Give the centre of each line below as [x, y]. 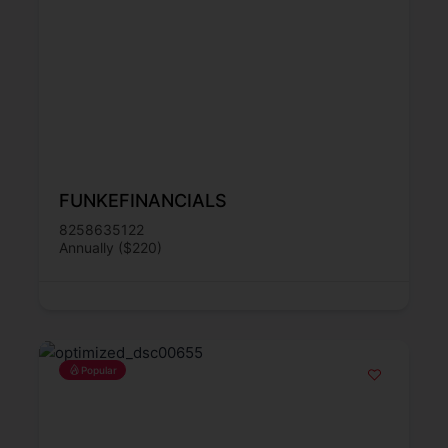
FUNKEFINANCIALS [143, 200]
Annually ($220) [110, 247]
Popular [99, 369]
